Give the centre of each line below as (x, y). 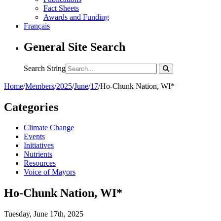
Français (37, 26)
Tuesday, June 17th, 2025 (44, 214)
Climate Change (49, 128)
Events (34, 137)
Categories (31, 107)
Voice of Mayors (50, 172)
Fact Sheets (61, 8)
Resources (40, 163)
